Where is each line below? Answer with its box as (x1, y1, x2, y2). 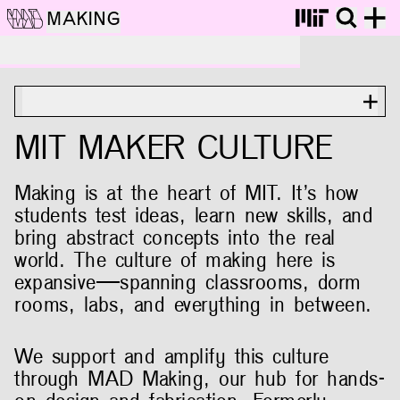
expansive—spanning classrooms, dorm (14, 269, 362, 295)
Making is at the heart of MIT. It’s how (14, 179, 359, 205)
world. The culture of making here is (14, 246, 336, 272)
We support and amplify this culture (14, 342, 329, 369)
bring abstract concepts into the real (14, 224, 336, 250)
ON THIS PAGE (22, 96, 150, 113)
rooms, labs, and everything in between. (14, 291, 372, 317)
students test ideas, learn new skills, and (14, 202, 374, 228)
